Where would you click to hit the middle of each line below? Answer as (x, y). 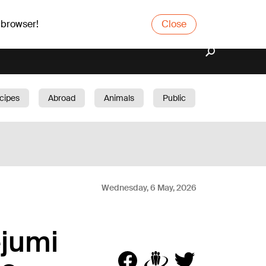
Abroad (62, 98)
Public (174, 98)
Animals (119, 98)
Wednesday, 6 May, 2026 (149, 188)
